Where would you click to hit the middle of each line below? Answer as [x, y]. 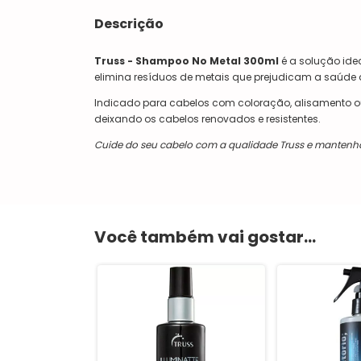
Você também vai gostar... [205, 237]
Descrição [129, 24]
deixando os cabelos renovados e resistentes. [207, 119]
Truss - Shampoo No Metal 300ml [187, 61]
